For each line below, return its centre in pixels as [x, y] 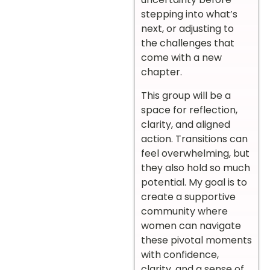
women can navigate [191, 225]
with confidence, [180, 254]
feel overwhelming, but [195, 153]
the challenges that [188, 43]
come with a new [181, 58]
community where [184, 211]
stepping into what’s [189, 14]
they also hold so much [196, 168]
